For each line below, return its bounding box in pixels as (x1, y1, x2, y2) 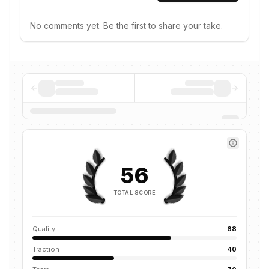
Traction (32, 245, 59, 253)
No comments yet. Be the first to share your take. (30, 20, 223, 31)
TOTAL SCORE (113, 189, 156, 196)
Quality (32, 225, 55, 233)
